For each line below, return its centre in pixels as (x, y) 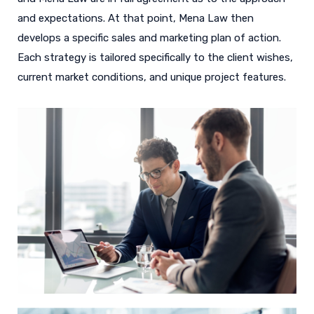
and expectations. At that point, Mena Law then (136, 18)
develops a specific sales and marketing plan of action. (149, 37)
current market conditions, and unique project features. (152, 77)
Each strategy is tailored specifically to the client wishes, (155, 57)
